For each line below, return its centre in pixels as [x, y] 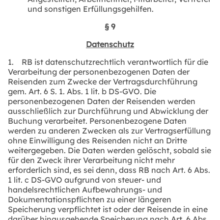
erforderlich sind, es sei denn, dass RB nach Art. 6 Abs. [109, 170]
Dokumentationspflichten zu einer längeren [90, 199]
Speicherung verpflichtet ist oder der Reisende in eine [108, 209]
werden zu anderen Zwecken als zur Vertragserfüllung [109, 130]
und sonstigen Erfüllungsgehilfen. [91, 9]
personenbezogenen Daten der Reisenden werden [102, 101]
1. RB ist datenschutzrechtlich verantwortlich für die [108, 62]
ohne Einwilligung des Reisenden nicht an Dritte [97, 140]
